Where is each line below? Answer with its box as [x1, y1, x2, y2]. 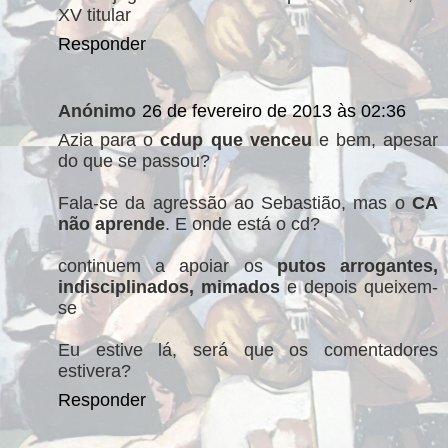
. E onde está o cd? [165, 214, 320, 234]
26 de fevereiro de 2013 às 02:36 [142, 101, 406, 121]
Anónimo [58, 101, 136, 121]
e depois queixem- [287, 277, 438, 297]
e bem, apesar [311, 130, 438, 150]
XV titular [58, 4, 131, 25]
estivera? [58, 361, 131, 381]
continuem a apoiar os [58, 256, 277, 276]
